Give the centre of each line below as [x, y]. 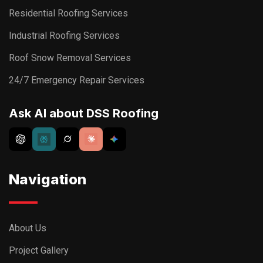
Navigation [48, 180]
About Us [28, 228]
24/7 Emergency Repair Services [77, 80]
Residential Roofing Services [68, 14]
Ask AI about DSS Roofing [84, 114]
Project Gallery [39, 251]
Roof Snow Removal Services [70, 58]
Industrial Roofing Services [64, 36]
